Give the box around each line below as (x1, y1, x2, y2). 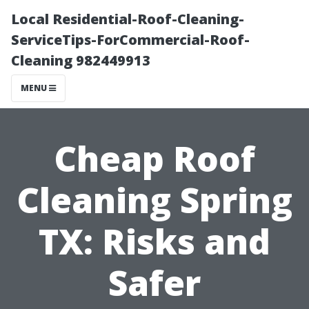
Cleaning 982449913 (11, 51, 150, 70)
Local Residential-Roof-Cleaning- (11, 10, 244, 28)
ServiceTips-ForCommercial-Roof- (11, 30, 250, 49)
